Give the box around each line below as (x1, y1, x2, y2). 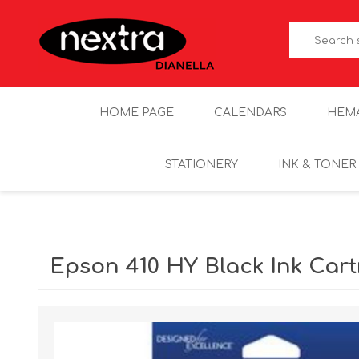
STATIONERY (165, 159, 238, 171)
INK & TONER (278, 159, 356, 171)
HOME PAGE (99, 107, 174, 119)
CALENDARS (213, 107, 287, 119)
